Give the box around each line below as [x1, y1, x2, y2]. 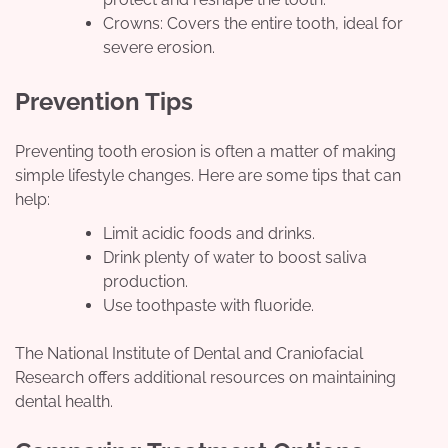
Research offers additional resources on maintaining [15, 368, 396, 388]
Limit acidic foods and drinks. [103, 224, 315, 244]
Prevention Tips [15, 87, 193, 117]
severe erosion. [103, 38, 215, 58]
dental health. [15, 392, 113, 412]
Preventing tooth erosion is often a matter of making [15, 142, 396, 162]
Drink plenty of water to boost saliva [103, 248, 367, 268]
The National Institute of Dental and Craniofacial [15, 344, 363, 364]
